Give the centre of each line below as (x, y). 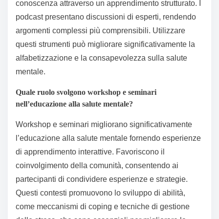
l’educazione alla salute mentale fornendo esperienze (108, 138)
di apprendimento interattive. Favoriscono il (90, 152)
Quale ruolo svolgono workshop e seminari (86, 92)
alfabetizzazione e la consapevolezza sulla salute (101, 58)
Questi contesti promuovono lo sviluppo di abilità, (100, 193)
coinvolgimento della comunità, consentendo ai (97, 165)
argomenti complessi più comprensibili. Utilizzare (100, 30)
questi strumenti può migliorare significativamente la (105, 44)
